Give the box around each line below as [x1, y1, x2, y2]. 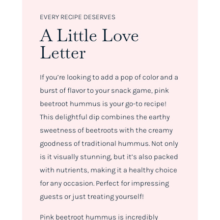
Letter [39, 41, 86, 64]
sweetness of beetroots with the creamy [39, 126, 173, 135]
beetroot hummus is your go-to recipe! [39, 99, 166, 109]
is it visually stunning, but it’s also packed [39, 152, 178, 162]
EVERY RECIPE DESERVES [39, 13, 115, 22]
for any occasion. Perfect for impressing [39, 179, 169, 188]
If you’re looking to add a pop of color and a [39, 73, 178, 82]
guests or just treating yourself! [39, 192, 144, 201]
